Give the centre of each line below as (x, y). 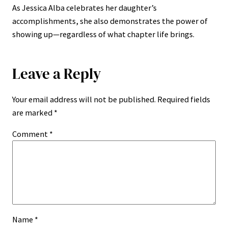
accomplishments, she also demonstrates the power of (110, 21)
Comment (31, 134)
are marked (33, 112)
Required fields (184, 99)
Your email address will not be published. (84, 99)
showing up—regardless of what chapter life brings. (103, 34)
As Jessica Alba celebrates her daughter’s (84, 7)
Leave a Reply (57, 74)
